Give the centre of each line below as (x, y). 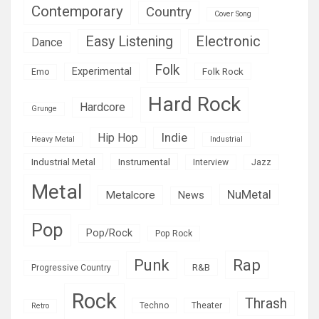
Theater (207, 305)
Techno (154, 305)
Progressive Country (71, 267)
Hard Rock (194, 104)
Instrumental (144, 161)
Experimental (102, 71)
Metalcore (130, 195)
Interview (211, 162)
